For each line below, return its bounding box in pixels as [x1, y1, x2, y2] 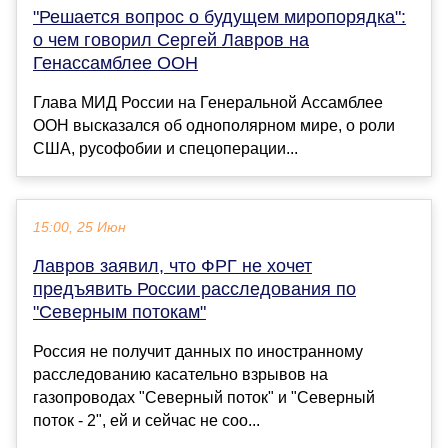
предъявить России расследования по [33, 279, 356, 300]
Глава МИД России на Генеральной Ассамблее [33, 94, 383, 112]
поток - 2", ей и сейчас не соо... [33, 412, 260, 430]
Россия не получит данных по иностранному [33, 343, 363, 361]
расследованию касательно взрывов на [33, 366, 328, 384]
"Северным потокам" [33, 302, 206, 323]
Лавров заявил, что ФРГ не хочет [33, 256, 312, 277]
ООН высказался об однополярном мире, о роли [33, 117, 395, 135]
